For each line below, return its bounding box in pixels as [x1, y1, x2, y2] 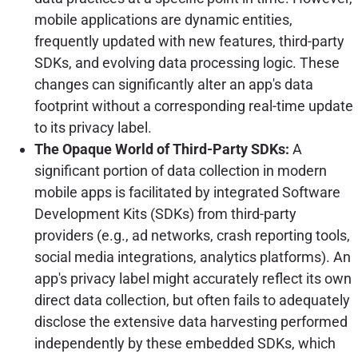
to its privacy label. [34, 119, 152, 137]
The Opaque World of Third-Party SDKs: [34, 141, 289, 158]
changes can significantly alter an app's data [34, 76, 313, 93]
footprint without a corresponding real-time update [34, 97, 353, 115]
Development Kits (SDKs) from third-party [34, 205, 296, 223]
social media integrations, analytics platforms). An [34, 249, 351, 266]
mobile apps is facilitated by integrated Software [34, 184, 340, 201]
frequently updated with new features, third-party [34, 33, 344, 50]
